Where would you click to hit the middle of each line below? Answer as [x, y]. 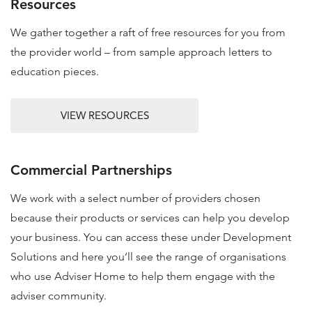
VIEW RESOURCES [104, 115]
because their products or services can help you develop [150, 218]
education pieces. [55, 71]
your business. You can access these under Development [151, 237]
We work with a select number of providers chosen [135, 198]
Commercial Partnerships [91, 170]
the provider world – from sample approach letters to [141, 52]
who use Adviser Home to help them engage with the [143, 276]
